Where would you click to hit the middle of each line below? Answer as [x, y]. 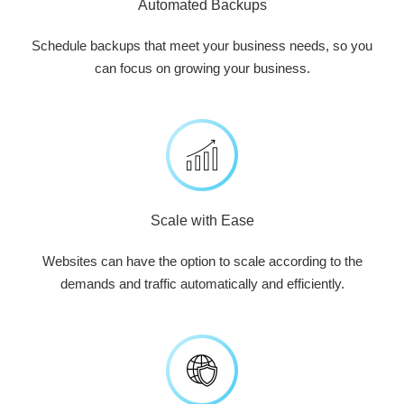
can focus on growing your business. [202, 68]
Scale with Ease [202, 220]
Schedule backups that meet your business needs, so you [202, 46]
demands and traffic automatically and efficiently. [202, 284]
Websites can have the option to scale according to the [202, 261]
